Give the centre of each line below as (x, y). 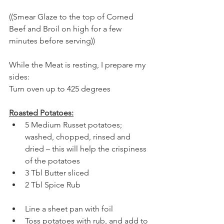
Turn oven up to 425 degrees (60, 88)
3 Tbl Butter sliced (57, 172)
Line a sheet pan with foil (69, 208)
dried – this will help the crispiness (87, 148)
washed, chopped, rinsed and (79, 136)
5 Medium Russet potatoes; (74, 124)
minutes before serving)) (52, 40)
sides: (19, 76)
